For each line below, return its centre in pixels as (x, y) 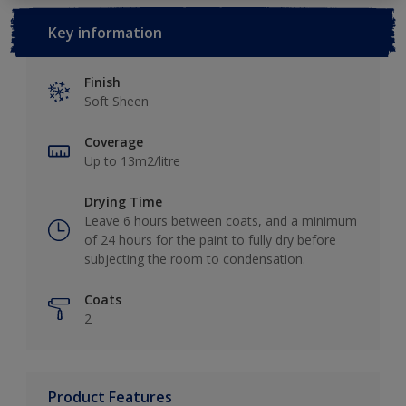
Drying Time (123, 201)
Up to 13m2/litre (132, 160)
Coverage (114, 141)
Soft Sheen (116, 101)
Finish (102, 82)
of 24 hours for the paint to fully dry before (210, 239)
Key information (105, 32)
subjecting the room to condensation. (195, 258)
